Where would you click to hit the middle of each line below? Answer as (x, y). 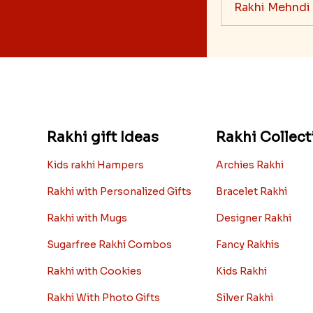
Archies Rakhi (250, 165)
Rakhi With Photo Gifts (104, 297)
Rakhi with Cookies (95, 271)
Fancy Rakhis (248, 244)
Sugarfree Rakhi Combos (110, 244)
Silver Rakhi (245, 297)
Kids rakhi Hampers (96, 165)
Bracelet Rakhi (252, 191)
